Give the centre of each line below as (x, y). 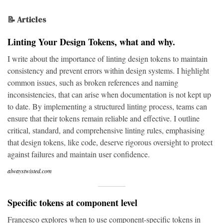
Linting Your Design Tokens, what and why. (91, 42)
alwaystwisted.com (30, 171)
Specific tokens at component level (72, 203)
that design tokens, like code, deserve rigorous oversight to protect (110, 142)
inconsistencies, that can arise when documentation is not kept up (109, 94)
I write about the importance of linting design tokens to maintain (108, 58)
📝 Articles (27, 19)
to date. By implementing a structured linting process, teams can (107, 106)
